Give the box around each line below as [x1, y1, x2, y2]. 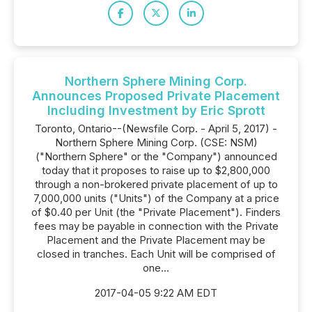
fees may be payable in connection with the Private [33, 219, 279, 233]
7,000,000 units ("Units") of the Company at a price [33, 192, 279, 205]
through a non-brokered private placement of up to [34, 178, 278, 191]
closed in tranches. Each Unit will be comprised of [36, 247, 276, 260]
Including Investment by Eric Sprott [47, 103, 265, 118]
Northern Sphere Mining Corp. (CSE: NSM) [54, 136, 258, 149]
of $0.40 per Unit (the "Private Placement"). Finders [31, 205, 281, 219]
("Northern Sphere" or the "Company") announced [35, 150, 277, 163]
